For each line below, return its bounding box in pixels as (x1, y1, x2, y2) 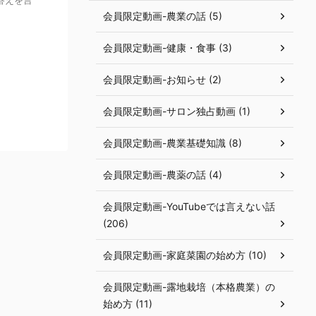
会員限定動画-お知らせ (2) (103, 73, 221, 85)
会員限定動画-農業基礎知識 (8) (103, 137, 242, 149)
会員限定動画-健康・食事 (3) (103, 42, 232, 54)
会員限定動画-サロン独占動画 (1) (103, 105, 250, 117)
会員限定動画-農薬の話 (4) (103, 169, 222, 181)
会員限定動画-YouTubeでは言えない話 (103, 200, 275, 212)
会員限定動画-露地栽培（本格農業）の (103, 281, 275, 293)
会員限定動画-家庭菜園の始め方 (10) (103, 249, 267, 261)
